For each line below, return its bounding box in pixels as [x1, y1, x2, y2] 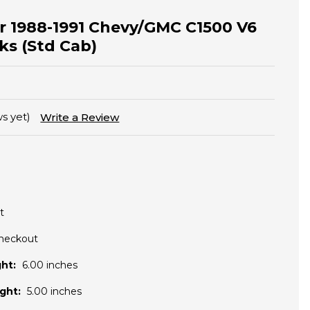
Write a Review [40, 111, 120, 125]
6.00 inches [22, 259, 77, 272]
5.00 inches [27, 285, 82, 298]
